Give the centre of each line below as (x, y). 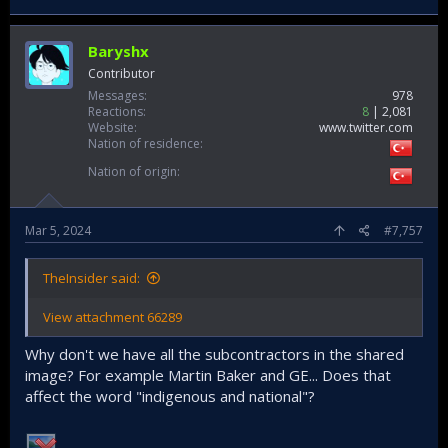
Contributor (121, 73)
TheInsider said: (91, 277)
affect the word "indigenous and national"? (170, 396)
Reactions (115, 111)
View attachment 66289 (112, 316)
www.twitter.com (366, 127)
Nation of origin (132, 171)
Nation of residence (144, 143)
